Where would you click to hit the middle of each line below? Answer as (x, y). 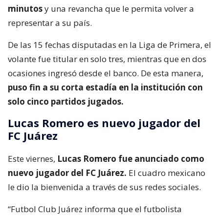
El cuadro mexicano (166, 173)
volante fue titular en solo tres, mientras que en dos (107, 59)
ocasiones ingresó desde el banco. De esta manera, (106, 73)
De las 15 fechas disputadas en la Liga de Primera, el (109, 44)
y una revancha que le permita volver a (118, 8)
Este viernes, (33, 158)
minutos (25, 8)
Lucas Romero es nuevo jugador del (104, 122)
